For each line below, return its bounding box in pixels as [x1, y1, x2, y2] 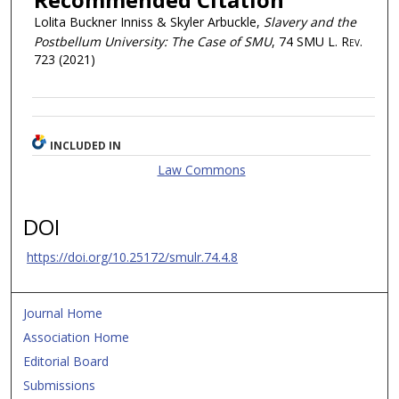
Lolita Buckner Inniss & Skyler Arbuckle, [33, 12, 264, 30]
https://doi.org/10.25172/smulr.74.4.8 [27, 248, 239, 265]
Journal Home [23, 305, 103, 322]
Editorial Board [23, 353, 110, 370]
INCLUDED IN [50, 137, 122, 153]
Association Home [23, 329, 130, 346]
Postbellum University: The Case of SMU [33, 32, 272, 50]
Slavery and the [263, 12, 356, 30]
